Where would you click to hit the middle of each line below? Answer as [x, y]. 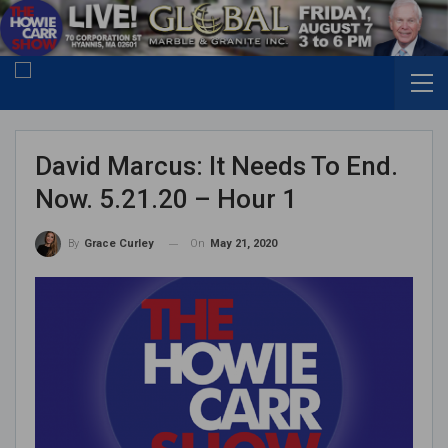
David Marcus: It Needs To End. [216, 166]
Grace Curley [119, 244]
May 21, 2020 [243, 244]
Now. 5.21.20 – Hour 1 [166, 199]
